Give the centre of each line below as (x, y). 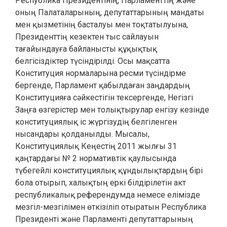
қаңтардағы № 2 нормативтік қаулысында (96, 158)
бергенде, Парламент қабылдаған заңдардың (103, 85)
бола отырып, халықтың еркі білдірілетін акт (101, 183)
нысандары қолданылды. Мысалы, (82, 134)
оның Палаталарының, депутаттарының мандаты (110, 12)
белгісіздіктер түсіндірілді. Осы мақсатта (92, 61)
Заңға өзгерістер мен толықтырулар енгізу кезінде (112, 110)
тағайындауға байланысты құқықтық (86, 49)
